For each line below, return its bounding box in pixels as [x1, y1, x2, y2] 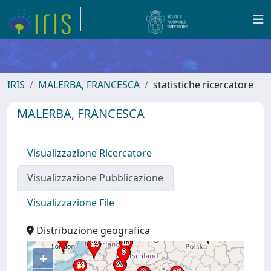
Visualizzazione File [27, 196, 114, 209]
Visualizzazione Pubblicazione [27, 171, 163, 184]
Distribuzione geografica [34, 224, 150, 237]
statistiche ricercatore [153, 78, 253, 91]
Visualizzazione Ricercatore [27, 146, 152, 160]
